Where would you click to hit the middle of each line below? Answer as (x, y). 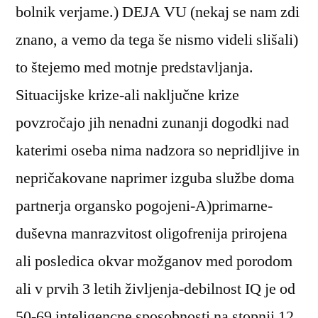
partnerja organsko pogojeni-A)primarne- (144, 205)
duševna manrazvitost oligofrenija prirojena (152, 233)
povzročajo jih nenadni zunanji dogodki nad (152, 122)
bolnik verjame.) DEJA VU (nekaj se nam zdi (158, 12)
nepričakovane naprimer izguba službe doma (155, 178)
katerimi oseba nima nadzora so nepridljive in (158, 150)
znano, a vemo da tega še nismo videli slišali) (157, 39)
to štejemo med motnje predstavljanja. (135, 67)
